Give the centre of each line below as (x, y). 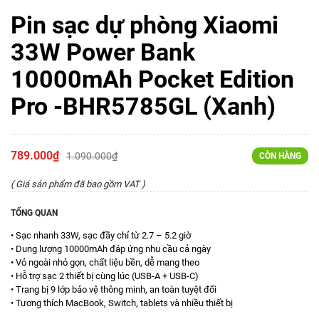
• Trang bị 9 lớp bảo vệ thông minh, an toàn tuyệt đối (114, 289)
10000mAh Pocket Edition (152, 79)
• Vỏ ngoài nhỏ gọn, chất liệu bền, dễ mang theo (105, 262)
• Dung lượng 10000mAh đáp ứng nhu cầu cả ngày (111, 249)
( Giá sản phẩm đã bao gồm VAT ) (78, 184)
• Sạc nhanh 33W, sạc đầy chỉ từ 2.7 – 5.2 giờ (101, 235)
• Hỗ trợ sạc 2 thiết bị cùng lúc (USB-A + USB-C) (105, 276)
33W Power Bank (103, 52)
